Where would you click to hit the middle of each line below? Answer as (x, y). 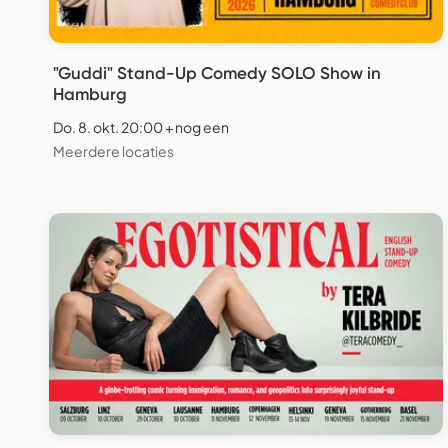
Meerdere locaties (113, 151)
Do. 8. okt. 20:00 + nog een (141, 127)
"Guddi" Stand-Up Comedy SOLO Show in (217, 73)
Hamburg (90, 94)
